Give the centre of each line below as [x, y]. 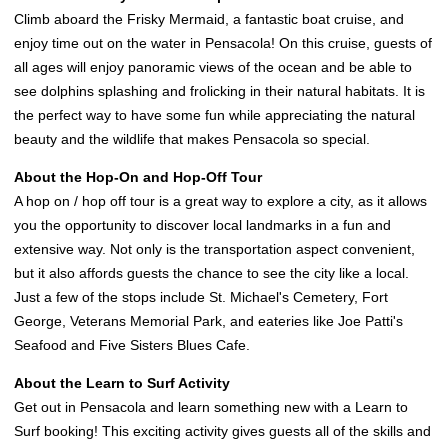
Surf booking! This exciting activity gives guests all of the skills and [222, 431]
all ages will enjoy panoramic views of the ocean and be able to [213, 67]
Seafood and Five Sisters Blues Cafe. [134, 345]
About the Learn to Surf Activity [122, 383]
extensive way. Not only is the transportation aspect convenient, [214, 249]
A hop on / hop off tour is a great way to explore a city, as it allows [220, 201]
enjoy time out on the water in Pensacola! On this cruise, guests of [223, 43]
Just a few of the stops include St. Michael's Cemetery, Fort [201, 297]
